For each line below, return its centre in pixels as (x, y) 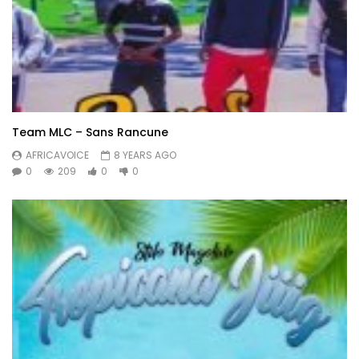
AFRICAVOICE (57, 155)
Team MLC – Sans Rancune (90, 132)
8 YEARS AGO (145, 155)
